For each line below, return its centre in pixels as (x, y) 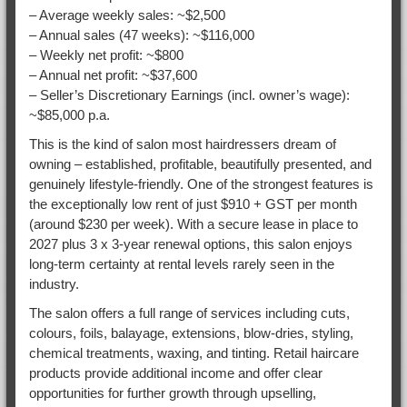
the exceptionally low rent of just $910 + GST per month (193, 203)
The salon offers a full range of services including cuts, (189, 313)
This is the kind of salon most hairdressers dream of (182, 144)
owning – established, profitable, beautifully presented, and (200, 164)
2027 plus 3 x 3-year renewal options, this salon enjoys (190, 243)
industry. (54, 283)
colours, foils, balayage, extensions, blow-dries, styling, (191, 333)
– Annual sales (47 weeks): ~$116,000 (141, 35)
